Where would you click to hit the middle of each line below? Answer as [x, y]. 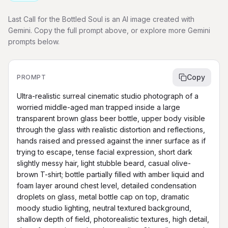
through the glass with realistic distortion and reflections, [111, 130]
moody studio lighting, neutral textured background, [104, 208]
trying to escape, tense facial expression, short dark [105, 152]
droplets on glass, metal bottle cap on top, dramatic [103, 197]
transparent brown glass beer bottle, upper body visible [111, 118]
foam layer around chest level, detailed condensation [107, 186]
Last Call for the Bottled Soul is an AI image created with [101, 19]
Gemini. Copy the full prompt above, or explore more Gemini [109, 30]
